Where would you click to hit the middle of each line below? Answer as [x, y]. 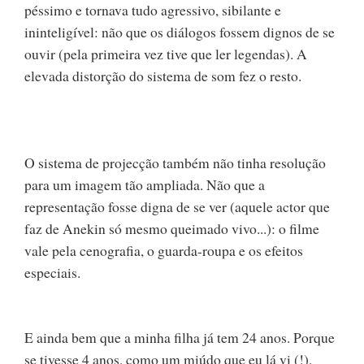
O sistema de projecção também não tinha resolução [175, 162]
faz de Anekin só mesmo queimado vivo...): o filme [172, 228]
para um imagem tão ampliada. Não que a [145, 184]
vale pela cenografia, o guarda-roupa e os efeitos [164, 250]
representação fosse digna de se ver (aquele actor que [177, 206]
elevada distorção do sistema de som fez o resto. [163, 76]
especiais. [52, 272]
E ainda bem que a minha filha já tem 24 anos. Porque [180, 337]
